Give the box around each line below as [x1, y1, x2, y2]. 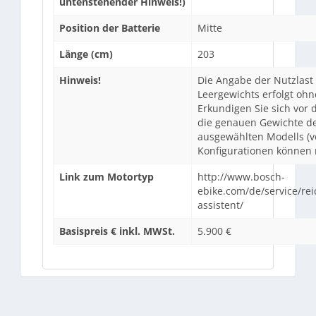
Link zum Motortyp [59, 170, 154, 183]
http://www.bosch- [197, 170, 285, 183]
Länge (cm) [59, 47, 113, 61]
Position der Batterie [59, 21, 160, 35]
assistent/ [197, 198, 243, 212]
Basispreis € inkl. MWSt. [59, 224, 175, 238]
